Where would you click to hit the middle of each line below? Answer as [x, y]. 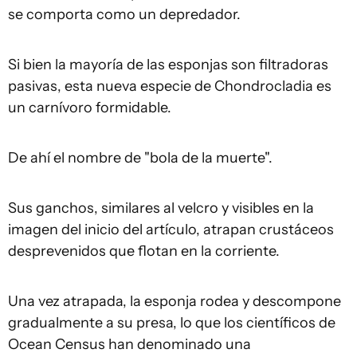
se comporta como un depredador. [124, 14]
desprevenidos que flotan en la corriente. [144, 251]
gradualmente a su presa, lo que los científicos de [172, 322]
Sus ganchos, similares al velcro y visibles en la [161, 208]
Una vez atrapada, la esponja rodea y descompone [175, 301]
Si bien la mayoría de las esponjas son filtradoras [168, 64]
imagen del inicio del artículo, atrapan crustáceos [171, 229]
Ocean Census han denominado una [129, 344]
